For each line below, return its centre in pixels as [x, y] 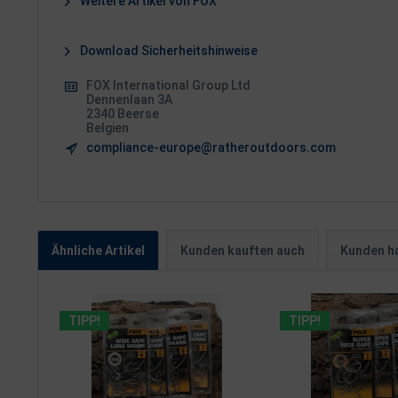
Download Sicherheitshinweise [167, 50]
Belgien [107, 127]
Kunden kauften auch [243, 250]
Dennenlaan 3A [129, 99]
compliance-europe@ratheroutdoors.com [211, 147]
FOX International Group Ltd [168, 85]
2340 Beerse [123, 113]
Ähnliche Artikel [98, 250]
